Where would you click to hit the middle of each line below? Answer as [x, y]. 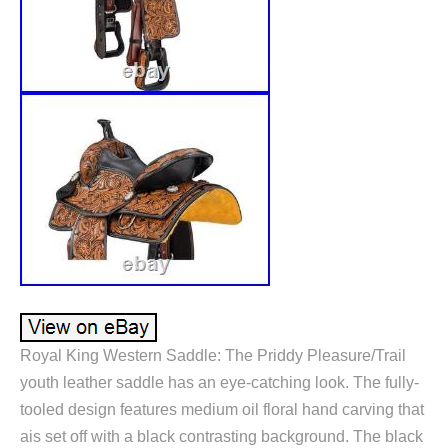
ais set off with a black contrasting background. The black [221, 436]
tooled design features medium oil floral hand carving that [222, 409]
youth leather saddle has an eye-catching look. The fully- [219, 382]
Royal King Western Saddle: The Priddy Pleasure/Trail [213, 355]
